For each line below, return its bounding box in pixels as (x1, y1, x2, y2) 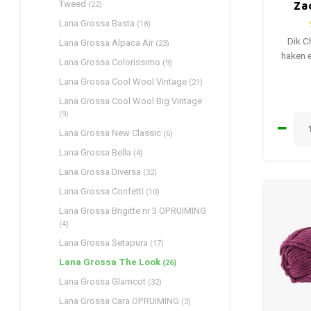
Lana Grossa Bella (59, 146, 133, 159)
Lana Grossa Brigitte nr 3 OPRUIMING (59, 204, 206, 217)
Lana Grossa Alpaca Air (59, 36, 155, 49)
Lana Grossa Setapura (59, 236, 150, 249)
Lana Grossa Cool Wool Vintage (59, 75, 189, 88)
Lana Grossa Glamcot (59, 275, 148, 288)
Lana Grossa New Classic (59, 126, 163, 140)
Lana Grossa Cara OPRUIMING (59, 294, 181, 308)
